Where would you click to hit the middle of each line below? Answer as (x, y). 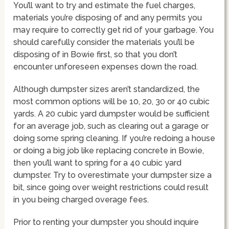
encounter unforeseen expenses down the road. (106, 66)
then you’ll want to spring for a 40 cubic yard (98, 163)
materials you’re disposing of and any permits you (108, 17)
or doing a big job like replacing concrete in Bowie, (109, 150)
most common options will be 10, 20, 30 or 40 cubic (112, 101)
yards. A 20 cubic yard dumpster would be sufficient (112, 113)
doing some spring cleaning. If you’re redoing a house (114, 138)
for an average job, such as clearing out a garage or (111, 126)
